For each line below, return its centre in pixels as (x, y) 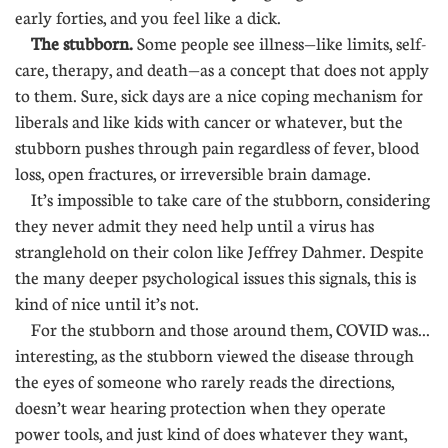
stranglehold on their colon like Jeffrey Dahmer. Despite (219, 251)
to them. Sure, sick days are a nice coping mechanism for (219, 95)
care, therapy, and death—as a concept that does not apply (222, 69)
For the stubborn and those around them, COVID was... (222, 329)
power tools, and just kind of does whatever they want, (211, 433)
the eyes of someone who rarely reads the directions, (204, 381)
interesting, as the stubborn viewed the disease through (214, 355)
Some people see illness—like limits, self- (279, 43)
